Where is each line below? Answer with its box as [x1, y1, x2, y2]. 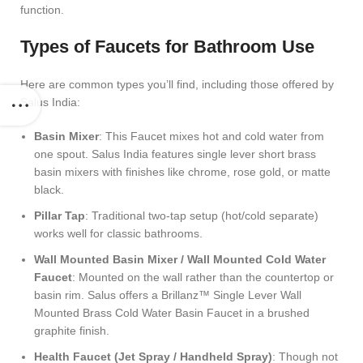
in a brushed [242, 306, 310, 319]
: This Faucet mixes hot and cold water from [99, 130, 324, 143]
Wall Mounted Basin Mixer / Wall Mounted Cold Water [34, 253, 326, 266]
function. [20, 3, 64, 16]
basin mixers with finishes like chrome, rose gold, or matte [34, 165, 331, 178]
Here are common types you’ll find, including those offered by [20, 78, 334, 91]
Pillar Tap [34, 209, 85, 222]
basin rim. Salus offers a [34, 288, 161, 301]
